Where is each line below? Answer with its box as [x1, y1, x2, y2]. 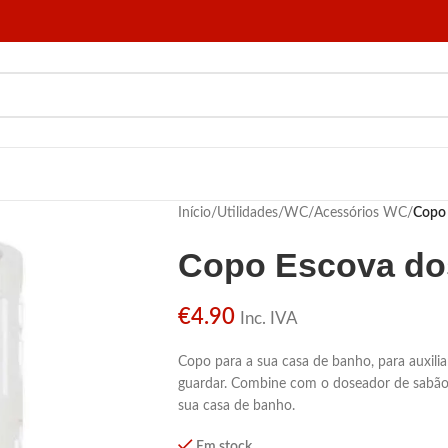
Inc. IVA [239, 310, 298, 327]
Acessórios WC [313, 206, 407, 220]
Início [177, 206, 211, 220]
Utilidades [216, 206, 278, 220]
